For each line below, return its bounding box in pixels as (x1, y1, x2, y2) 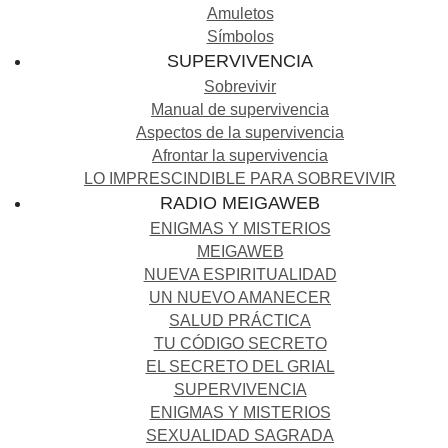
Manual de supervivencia (151, 100, 329, 118)
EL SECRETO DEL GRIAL (145, 357, 335, 375)
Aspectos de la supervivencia (136, 123, 344, 141)
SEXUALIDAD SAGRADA (146, 426, 334, 444)
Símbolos (206, 27, 274, 45)
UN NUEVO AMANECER (149, 288, 331, 306)
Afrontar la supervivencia (152, 146, 328, 164)
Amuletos (206, 4, 274, 22)
